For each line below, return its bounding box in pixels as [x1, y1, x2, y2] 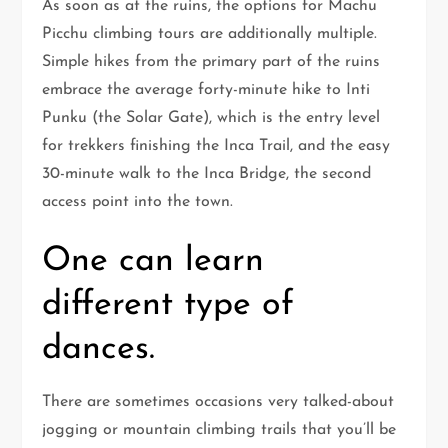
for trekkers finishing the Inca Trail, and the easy [42, 137, 391, 154]
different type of [42, 287, 295, 323]
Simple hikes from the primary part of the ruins [42, 53, 381, 70]
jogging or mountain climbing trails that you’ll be [42, 421, 397, 438]
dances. [42, 331, 156, 367]
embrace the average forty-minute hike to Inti [42, 81, 371, 98]
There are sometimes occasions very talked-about [42, 393, 395, 410]
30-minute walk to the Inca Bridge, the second [42, 165, 372, 182]
